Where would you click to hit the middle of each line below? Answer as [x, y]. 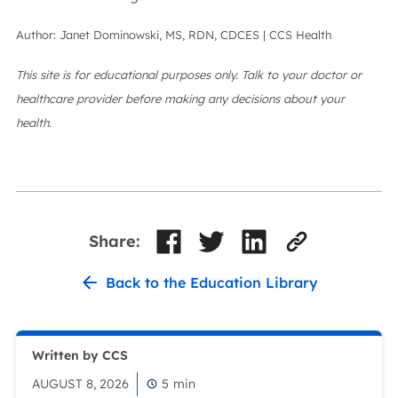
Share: [114, 241]
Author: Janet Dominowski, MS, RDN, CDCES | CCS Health [181, 35]
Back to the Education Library [211, 282]
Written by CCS [80, 355]
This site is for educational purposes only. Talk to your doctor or [189, 75]
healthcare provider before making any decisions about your [180, 99]
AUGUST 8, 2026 [80, 383]
